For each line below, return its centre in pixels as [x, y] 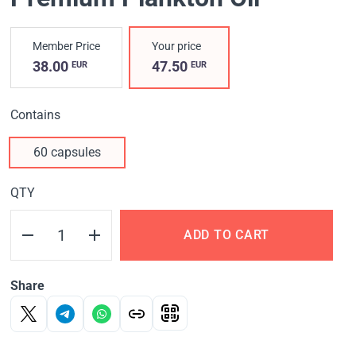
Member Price [67, 46]
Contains [36, 115]
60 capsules [68, 153]
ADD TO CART [226, 235]
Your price [177, 46]
